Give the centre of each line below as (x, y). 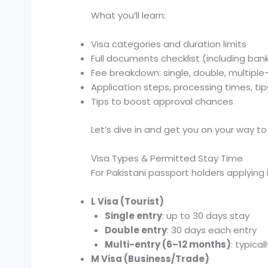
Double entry (135, 230)
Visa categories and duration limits (169, 44)
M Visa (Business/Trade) (150, 258)
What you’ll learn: (129, 16)
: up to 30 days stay (205, 215)
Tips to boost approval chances (162, 102)
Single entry (133, 215)
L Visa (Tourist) (128, 201)
